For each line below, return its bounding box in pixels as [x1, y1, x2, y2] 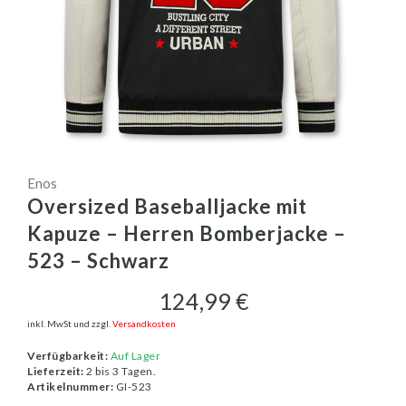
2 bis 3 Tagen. [83, 364, 156, 379]
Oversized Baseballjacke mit [27, 194, 307, 219]
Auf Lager [110, 349, 160, 363]
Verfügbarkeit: [27, 349, 108, 363]
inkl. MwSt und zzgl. [27, 318, 112, 330]
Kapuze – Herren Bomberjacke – [27, 221, 346, 246]
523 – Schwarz [27, 248, 169, 274]
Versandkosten [112, 318, 176, 330]
